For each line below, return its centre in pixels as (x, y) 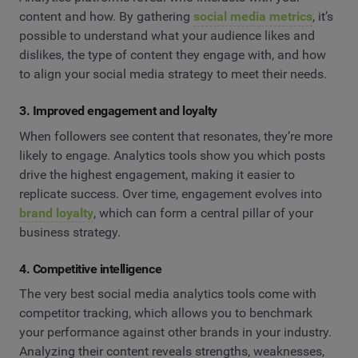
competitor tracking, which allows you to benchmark (166, 313)
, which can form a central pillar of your (203, 213)
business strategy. (70, 232)
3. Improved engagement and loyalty (118, 110)
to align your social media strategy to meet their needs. (173, 74)
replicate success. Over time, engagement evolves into (171, 193)
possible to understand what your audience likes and (167, 35)
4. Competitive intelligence (91, 268)
